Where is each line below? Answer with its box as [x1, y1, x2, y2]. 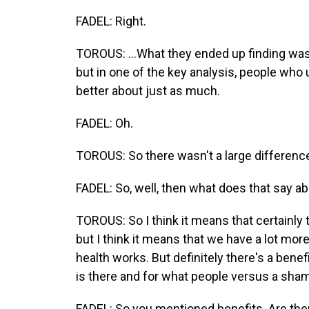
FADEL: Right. [76, 14, 146, 28]
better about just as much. [76, 83, 220, 98]
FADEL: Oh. [76, 116, 133, 130]
